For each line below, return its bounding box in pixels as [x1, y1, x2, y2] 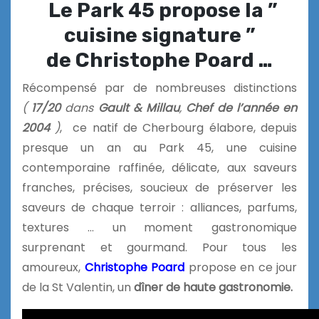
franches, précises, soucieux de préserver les [22, 179, 297, 197]
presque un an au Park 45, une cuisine [22, 140, 297, 157]
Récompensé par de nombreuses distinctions [22, 80, 297, 97]
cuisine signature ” [63, 23, 256, 48]
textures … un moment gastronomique [22, 219, 297, 236]
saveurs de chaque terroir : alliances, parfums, [22, 199, 297, 216]
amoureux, [22, 259, 85, 276]
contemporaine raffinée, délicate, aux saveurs [22, 159, 297, 177]
